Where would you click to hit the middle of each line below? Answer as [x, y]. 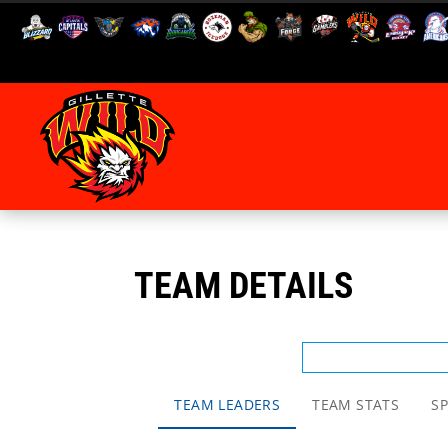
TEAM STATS [356, 405]
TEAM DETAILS [244, 285]
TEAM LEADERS [227, 405]
